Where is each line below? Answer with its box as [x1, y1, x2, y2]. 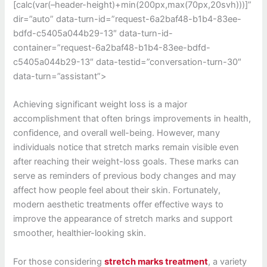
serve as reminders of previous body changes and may [13, 170, 237, 182]
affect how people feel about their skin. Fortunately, [13, 185, 221, 196]
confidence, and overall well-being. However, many [13, 128, 221, 139]
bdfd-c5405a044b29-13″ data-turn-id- [13, 27, 173, 39]
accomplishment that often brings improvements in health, [13, 113, 252, 125]
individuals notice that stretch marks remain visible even [13, 142, 240, 153]
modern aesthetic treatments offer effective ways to [13, 199, 224, 210]
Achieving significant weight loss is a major [13, 99, 188, 110]
